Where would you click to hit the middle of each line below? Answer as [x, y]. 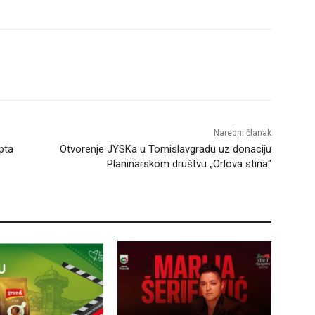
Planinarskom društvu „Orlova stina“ [189, 164]
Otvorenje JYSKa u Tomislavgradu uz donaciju [165, 149]
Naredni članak [242, 133]
